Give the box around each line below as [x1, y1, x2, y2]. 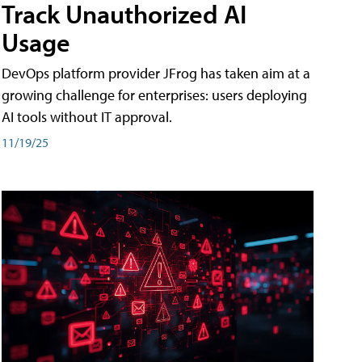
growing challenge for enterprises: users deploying [2, 86, 307, 105]
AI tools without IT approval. [2, 107, 172, 127]
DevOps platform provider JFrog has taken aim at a [2, 64, 310, 83]
